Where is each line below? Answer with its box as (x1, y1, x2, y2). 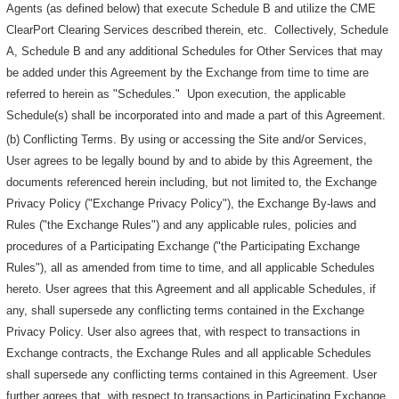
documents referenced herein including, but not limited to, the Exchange (6, 175, 378, 189)
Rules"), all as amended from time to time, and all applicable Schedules (6, 260, 376, 274)
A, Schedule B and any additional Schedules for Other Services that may (6, 44, 384, 58)
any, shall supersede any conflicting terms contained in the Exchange (6, 303, 365, 317)
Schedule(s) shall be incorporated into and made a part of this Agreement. (6, 108, 387, 122)
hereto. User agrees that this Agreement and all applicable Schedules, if (6, 281, 377, 296)
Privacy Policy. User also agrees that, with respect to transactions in (6, 324, 361, 338)
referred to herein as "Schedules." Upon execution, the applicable (6, 86, 346, 101)
